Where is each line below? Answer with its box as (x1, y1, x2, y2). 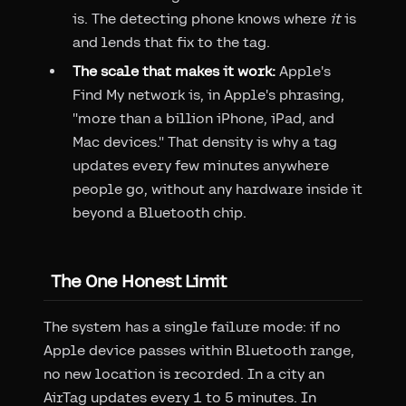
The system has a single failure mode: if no (43, 318, 341, 336)
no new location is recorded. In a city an (43, 365, 324, 383)
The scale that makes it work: (72, 63, 275, 81)
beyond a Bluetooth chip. (72, 204, 246, 222)
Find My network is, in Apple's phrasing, (72, 86, 344, 104)
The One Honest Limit (51, 270, 226, 292)
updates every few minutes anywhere (72, 157, 329, 175)
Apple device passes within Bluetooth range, (43, 342, 354, 360)
